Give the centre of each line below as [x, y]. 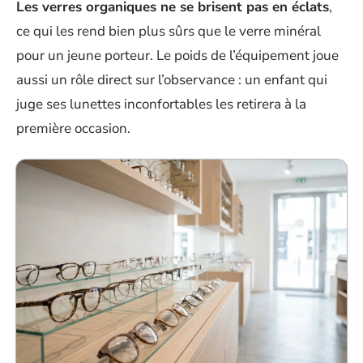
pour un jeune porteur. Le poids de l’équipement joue [177, 56]
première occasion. [73, 129]
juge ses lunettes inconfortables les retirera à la [161, 105]
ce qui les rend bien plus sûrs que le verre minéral [169, 32]
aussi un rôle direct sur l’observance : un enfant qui [172, 80]
